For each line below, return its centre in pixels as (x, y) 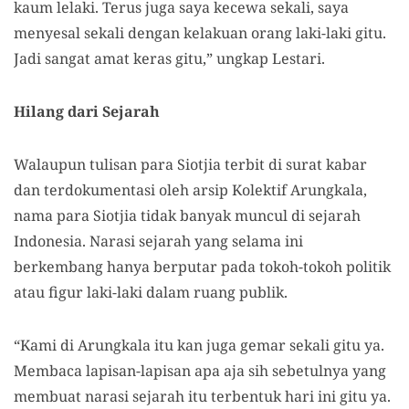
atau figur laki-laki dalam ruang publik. (151, 292)
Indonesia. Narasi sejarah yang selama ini (158, 241)
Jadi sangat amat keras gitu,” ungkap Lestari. (169, 58)
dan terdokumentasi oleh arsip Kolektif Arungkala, (190, 190)
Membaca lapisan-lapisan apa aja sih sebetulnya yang (200, 371)
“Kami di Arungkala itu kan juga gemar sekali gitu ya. (199, 345)
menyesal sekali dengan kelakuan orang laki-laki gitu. (200, 33)
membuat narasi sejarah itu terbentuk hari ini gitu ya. (202, 396)
